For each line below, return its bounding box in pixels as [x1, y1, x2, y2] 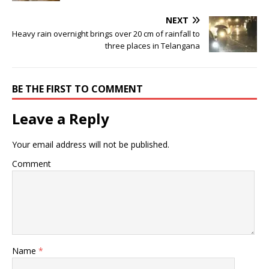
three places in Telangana [105, 40, 200, 51]
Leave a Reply [12, 108, 109, 128]
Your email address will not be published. [12, 138, 169, 150]
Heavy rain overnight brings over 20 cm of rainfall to [12, 28, 200, 39]
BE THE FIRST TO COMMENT [12, 82, 143, 95]
